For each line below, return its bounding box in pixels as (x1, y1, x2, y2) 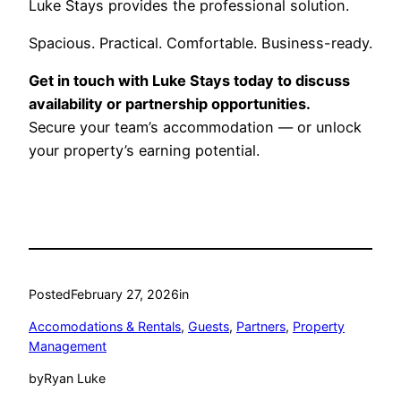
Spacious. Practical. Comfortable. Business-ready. (29, 33, 372, 52)
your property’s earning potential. (29, 141, 260, 160)
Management (29, 338, 107, 354)
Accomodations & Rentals (29, 319, 181, 335)
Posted (29, 286, 71, 302)
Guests (188, 319, 229, 335)
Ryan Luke (44, 371, 106, 387)
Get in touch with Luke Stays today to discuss (29, 72, 350, 90)
